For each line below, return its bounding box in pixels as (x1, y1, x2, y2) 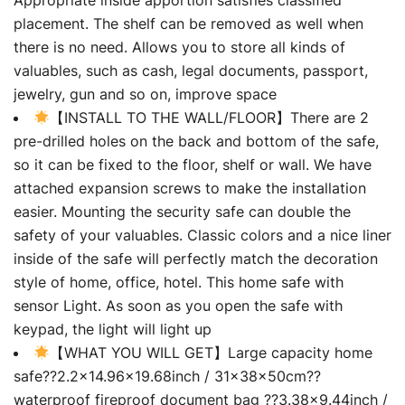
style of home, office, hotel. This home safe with (14, 272, 344, 291)
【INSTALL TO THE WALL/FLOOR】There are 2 (50, 108, 370, 127)
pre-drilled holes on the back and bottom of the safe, (14, 131, 379, 150)
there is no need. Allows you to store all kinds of (14, 37, 345, 56)
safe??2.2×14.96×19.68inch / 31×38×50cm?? (14, 366, 321, 385)
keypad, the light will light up (14, 319, 212, 338)
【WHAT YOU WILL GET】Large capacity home (50, 343, 373, 362)
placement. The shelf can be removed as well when (14, 14, 363, 33)
